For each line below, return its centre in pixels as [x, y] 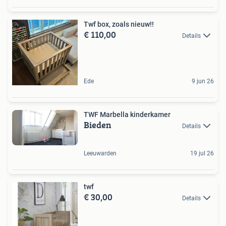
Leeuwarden [100, 153]
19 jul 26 [202, 153]
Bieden [98, 125]
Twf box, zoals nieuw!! [119, 24]
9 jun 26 [203, 81]
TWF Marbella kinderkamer [127, 114]
